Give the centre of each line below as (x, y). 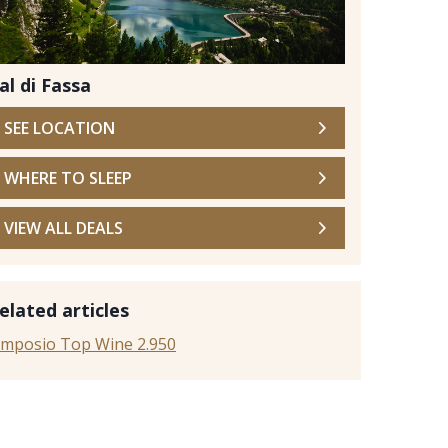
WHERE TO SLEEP (68, 178)
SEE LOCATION (59, 128)
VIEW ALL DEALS (63, 228)
